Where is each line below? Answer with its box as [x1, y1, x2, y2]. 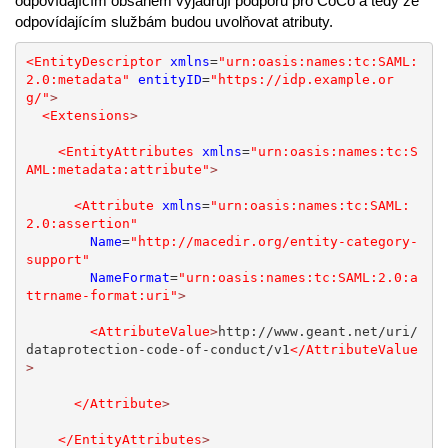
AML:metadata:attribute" [25, 161, 210, 177]
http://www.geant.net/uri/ [217, 323, 418, 339]
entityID [137, 71, 202, 87]
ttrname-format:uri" [25, 287, 178, 303]
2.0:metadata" [25, 71, 130, 87]
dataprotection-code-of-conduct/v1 [25, 341, 290, 357]
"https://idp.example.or [209, 71, 394, 87]
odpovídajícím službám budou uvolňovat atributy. [15, 13, 333, 31]
